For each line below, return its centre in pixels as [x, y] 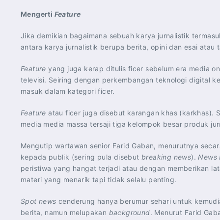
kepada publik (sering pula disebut [81, 157]
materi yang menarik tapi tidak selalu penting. [99, 179]
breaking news [166, 157]
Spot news [39, 201]
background [129, 212]
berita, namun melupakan [65, 212]
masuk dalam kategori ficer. [68, 91]
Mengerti [38, 14]
